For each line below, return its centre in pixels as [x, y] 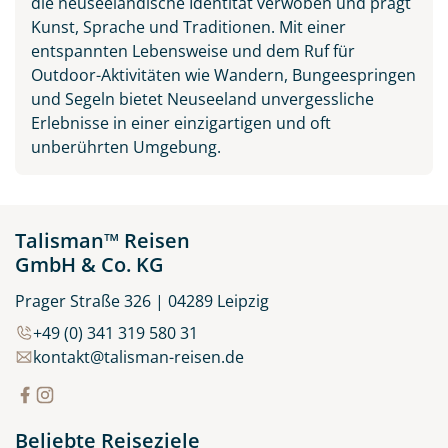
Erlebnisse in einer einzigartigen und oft [181, 122]
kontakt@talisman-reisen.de [138, 356]
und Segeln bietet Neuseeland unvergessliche [202, 98]
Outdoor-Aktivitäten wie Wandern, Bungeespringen [223, 74]
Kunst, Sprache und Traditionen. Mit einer [188, 26]
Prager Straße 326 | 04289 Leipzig [142, 300]
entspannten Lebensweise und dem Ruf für [193, 50]
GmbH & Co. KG [89, 264]
